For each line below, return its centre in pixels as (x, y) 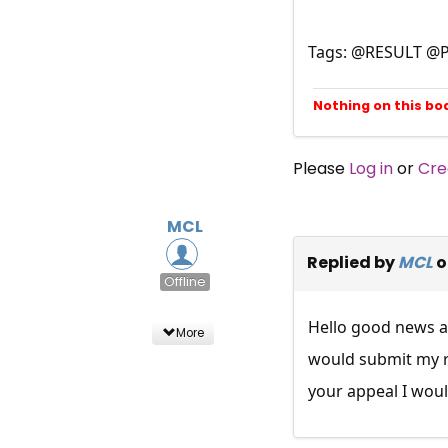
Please (320, 168)
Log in (370, 168)
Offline (184, 282)
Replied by (352, 262)
